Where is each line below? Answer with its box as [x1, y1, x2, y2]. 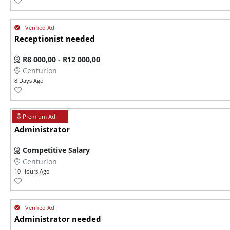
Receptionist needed [14, 33, 95, 45]
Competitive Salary [23, 145, 90, 156]
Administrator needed [14, 214, 101, 225]
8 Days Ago [14, 76, 44, 85]
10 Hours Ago [14, 167, 50, 176]
